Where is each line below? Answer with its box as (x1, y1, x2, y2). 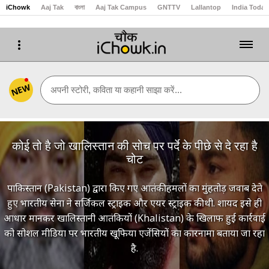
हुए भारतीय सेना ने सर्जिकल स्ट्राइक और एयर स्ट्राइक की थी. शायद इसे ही (7, 196, 262, 210)
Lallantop (191, 4, 221, 11)
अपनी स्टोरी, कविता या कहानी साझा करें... (50, 85, 182, 95)
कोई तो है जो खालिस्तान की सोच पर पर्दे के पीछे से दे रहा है (11, 139, 258, 153)
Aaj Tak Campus (95, 4, 147, 11)
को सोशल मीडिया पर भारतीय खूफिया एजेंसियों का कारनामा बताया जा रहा (4, 226, 265, 240)
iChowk (6, 4, 30, 11)
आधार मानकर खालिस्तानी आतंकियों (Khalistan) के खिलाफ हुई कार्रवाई (4, 211, 265, 225)
